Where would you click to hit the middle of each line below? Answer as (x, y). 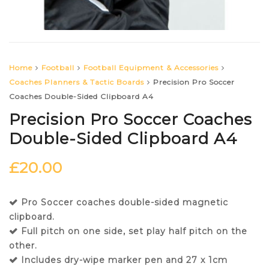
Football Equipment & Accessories (151, 68)
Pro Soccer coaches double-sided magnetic (125, 203)
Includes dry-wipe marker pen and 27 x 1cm (124, 260)
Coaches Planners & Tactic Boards (77, 82)
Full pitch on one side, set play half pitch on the (134, 231)
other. (23, 246)
